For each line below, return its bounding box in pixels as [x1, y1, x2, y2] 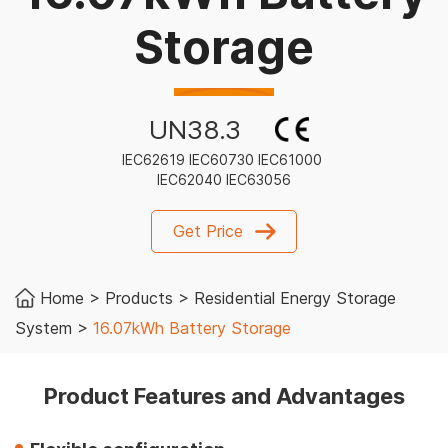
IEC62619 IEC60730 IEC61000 [122, 151, 326, 169]
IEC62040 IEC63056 [157, 171, 291, 189]
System [15, 318, 72, 339]
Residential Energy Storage [194, 288, 396, 309]
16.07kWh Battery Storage [93, 318, 291, 339]
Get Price [173, 221, 243, 242]
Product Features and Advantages [43, 383, 405, 410]
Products [105, 288, 173, 309]
